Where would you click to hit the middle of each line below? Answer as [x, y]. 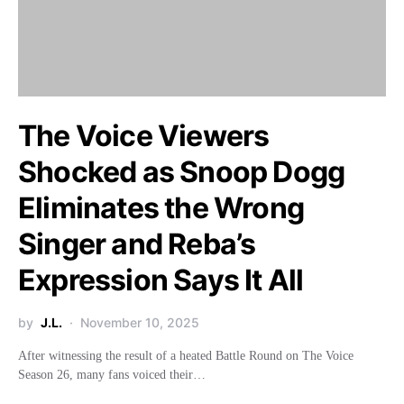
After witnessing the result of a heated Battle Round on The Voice [186, 356]
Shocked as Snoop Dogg [182, 172]
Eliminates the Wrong [161, 208]
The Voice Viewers [144, 136]
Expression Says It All [161, 280]
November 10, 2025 [140, 322]
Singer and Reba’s [137, 244]
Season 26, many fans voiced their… [112, 375]
